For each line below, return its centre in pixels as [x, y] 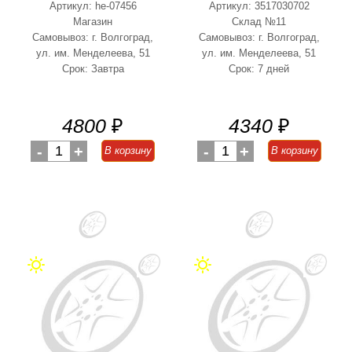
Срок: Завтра [93, 69]
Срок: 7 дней [259, 69]
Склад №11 [259, 22]
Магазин [93, 22]
